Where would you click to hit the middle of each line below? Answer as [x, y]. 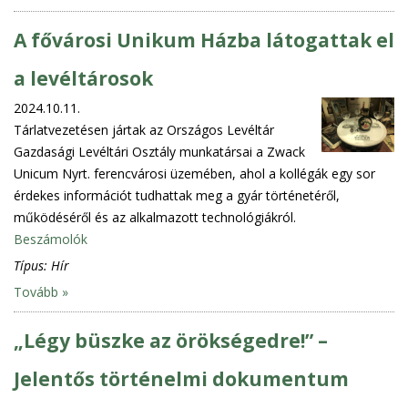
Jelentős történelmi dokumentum [181, 378]
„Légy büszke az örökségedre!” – [171, 340]
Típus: [32, 265]
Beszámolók [51, 239]
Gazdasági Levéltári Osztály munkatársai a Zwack [159, 151]
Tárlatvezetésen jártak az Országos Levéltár [144, 129]
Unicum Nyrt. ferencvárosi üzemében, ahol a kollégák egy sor [194, 173]
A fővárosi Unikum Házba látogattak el [204, 40]
